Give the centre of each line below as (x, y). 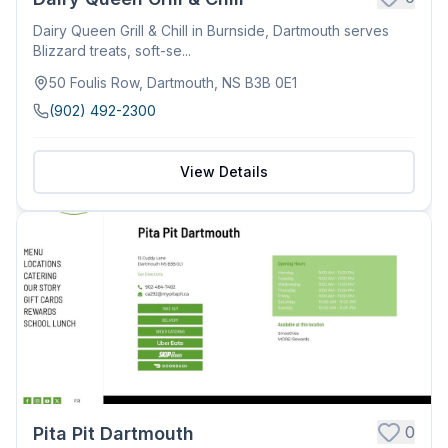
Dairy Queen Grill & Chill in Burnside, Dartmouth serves (211, 30)
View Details (224, 171)
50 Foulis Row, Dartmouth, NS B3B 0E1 (173, 82)
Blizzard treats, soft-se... (112, 50)
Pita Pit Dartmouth (113, 433)
